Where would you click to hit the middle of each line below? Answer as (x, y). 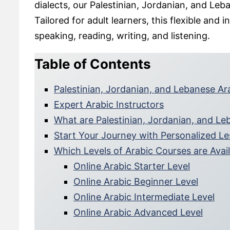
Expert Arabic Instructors (109, 105)
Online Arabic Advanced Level (138, 213)
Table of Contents (93, 64)
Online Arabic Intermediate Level (144, 197)
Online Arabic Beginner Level (136, 182)
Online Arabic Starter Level (132, 166)
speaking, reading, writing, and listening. (122, 36)
